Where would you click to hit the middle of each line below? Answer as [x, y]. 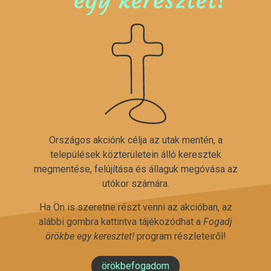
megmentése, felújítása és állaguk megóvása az [135, 169]
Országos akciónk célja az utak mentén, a [135, 140]
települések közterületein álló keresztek [135, 155]
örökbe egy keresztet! [90, 237]
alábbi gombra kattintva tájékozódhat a [121, 222]
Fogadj [218, 222]
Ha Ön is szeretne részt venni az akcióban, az [135, 207]
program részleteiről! [180, 237]
